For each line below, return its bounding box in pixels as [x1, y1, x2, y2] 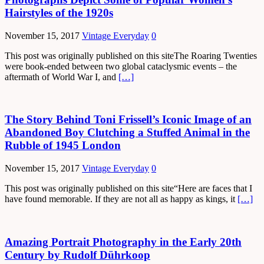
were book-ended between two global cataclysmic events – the [5, 61, 237, 71]
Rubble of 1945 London [5, 139, 121, 152]
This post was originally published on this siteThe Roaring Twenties [5, 50, 257, 61]
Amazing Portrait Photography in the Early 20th [5, 235, 242, 248]
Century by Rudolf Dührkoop [5, 248, 150, 261]
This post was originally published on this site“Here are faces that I [5, 183, 252, 194]
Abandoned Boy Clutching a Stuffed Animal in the [5, 126, 250, 139]
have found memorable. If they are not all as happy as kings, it [5, 194, 237, 204]
